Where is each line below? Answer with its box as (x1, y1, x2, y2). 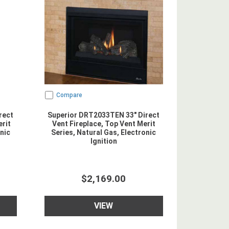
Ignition (90, 137, 117, 145)
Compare (56, 91, 82, 99)
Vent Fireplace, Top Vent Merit (52, 120, 155, 128)
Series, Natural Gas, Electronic (51, 128, 156, 136)
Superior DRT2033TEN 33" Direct (48, 111, 160, 119)
